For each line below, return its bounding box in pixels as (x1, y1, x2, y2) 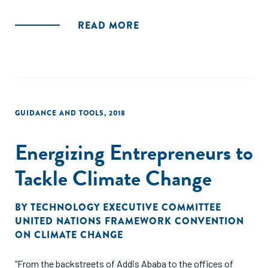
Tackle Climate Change (15, 162, 212, 194)
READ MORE (78, 19, 139, 32)
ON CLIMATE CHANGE (15, 228, 123, 242)
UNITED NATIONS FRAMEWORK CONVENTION (15, 214, 244, 228)
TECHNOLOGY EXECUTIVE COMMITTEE (31, 200, 221, 214)
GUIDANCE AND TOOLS (15, 108, 104, 118)
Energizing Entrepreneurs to (15, 136, 253, 168)
